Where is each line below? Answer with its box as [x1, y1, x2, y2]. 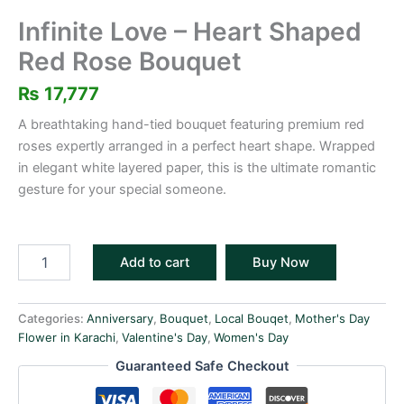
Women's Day [214, 330, 289, 345]
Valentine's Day [122, 330, 207, 345]
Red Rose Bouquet [18, 46, 242, 78]
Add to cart [119, 254, 189, 271]
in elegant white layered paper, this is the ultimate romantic [18, 159, 376, 176]
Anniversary [87, 311, 153, 326]
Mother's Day [295, 311, 370, 326]
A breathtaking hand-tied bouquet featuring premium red [18, 115, 364, 133]
